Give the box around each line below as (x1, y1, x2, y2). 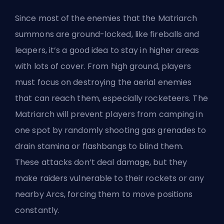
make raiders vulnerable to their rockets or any (15, 172, 204, 184)
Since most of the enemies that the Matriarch (15, 12, 197, 24)
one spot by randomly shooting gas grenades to (15, 124, 206, 136)
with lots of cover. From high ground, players (15, 60, 191, 72)
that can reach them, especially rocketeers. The (15, 92, 208, 104)
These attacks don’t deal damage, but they (15, 156, 187, 168)
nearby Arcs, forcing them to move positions (15, 188, 193, 200)
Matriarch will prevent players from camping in (15, 108, 203, 120)
